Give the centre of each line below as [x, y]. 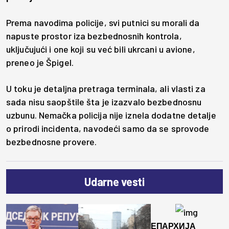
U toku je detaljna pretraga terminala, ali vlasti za [106, 89]
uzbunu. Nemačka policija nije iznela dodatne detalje [111, 115]
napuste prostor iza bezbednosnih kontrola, [94, 36]
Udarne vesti [114, 182]
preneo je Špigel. [40, 63]
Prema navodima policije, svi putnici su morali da [103, 23]
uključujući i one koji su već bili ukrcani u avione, [101, 49]
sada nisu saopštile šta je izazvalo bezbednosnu [104, 102]
